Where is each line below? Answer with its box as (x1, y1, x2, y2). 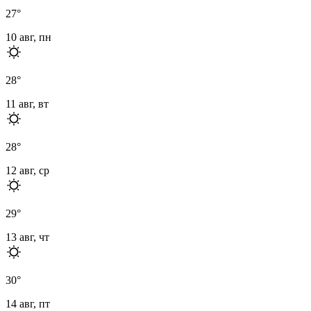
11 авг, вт (6, 97, 49, 110)
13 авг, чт (6, 230, 49, 243)
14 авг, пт (6, 297, 50, 310)
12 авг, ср (6, 164, 49, 176)
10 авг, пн (6, 31, 51, 43)
